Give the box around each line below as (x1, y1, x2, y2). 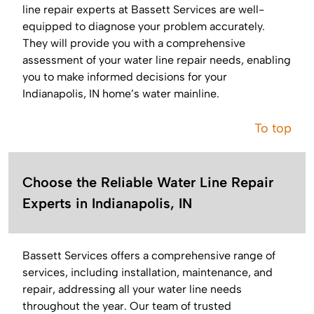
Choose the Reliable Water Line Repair (22, 174, 273, 191)
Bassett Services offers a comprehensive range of (22, 249, 275, 263)
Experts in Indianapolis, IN (22, 195, 192, 212)
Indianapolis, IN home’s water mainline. (22, 87, 219, 101)
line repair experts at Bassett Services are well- (22, 3, 264, 17)
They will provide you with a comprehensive (22, 36, 245, 50)
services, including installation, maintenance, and (22, 266, 273, 280)
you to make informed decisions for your (22, 70, 227, 84)
